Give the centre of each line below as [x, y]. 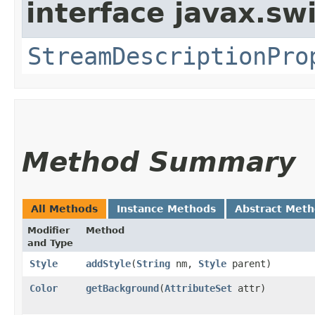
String [153, 263]
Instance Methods [166, 208]
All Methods [64, 208]
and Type [50, 243]
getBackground [122, 288]
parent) [249, 263]
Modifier [49, 230]
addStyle [108, 263]
